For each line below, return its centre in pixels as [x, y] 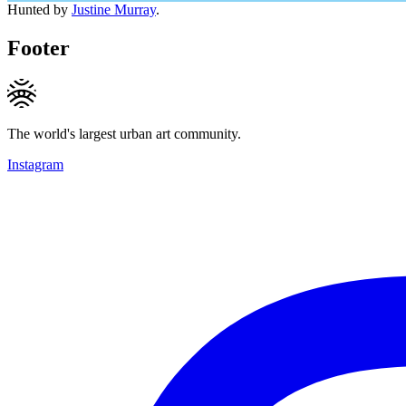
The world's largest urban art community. [124, 133]
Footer [39, 48]
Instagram [35, 164]
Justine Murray [114, 10]
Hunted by [39, 10]
